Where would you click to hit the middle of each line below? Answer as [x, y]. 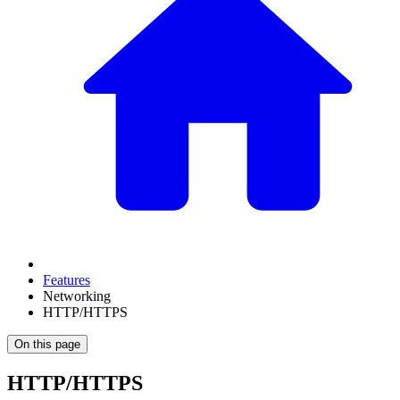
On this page [47, 345]
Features [67, 280]
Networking [77, 296]
